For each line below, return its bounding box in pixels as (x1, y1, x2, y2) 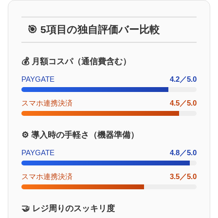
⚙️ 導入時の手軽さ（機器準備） (21, 130, 139, 140)
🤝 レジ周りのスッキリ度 (21, 204, 115, 214)
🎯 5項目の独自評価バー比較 (27, 24, 160, 36)
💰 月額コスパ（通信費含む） (21, 57, 131, 67)
